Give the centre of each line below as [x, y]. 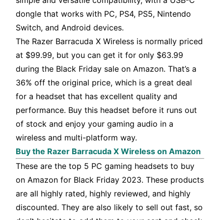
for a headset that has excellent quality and [96, 96]
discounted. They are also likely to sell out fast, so [109, 207]
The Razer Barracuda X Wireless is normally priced [109, 41]
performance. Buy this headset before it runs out [106, 110]
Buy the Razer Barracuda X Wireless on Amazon [108, 151]
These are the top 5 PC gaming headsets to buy [105, 166]
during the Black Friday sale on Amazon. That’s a [106, 69]
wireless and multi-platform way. [76, 138]
